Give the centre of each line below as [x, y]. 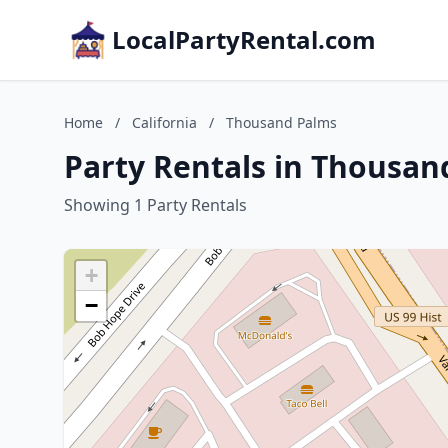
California [164, 122]
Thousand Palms [281, 122]
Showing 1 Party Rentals [155, 205]
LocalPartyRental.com [244, 39]
